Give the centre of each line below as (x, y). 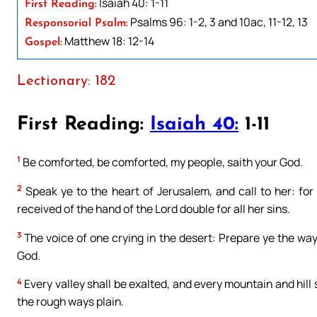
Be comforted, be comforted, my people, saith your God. (162, 162)
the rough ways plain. (70, 302)
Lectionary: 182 (66, 81)
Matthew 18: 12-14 (108, 41)
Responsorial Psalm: (76, 23)
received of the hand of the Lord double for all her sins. (154, 208)
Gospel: (44, 42)
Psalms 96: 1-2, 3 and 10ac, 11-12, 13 (218, 22)
